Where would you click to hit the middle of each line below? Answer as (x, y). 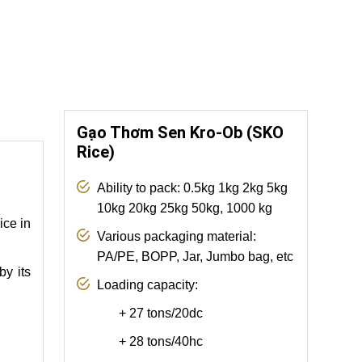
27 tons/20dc (166, 313)
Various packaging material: (176, 236)
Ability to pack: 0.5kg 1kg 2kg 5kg (192, 187)
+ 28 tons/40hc (139, 341)
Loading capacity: (147, 284)
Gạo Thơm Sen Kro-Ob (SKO (180, 132)
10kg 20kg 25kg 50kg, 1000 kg (184, 208)
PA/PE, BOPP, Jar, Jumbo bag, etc (195, 256)
